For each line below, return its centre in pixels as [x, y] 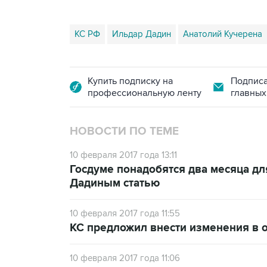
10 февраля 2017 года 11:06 [125, 258]
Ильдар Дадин [142, 34]
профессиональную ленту [145, 93]
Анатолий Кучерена [223, 34]
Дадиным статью [115, 183]
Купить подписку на [130, 81]
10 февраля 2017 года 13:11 [123, 155]
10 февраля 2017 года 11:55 [125, 213]
